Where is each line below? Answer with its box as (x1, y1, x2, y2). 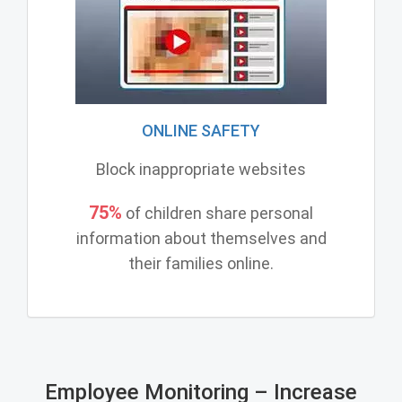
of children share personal (122, 203, 313, 223)
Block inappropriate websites (96, 159, 306, 179)
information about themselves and (75, 228, 327, 248)
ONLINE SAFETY (142, 120, 260, 140)
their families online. (128, 253, 274, 273)
